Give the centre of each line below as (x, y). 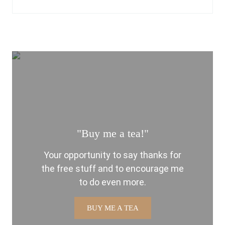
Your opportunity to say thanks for (113, 155)
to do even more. (113, 182)
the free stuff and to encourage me (113, 168)
